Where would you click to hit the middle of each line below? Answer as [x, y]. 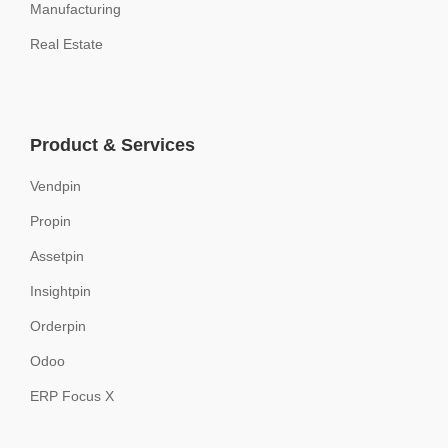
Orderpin [58, 326]
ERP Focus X [72, 396]
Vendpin [55, 186]
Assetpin [57, 256]
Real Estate [66, 44]
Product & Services [112, 145]
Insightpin [60, 291]
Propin [50, 221]
